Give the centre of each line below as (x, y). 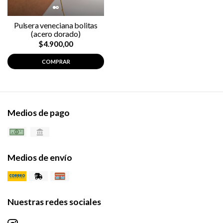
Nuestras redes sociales (54, 202)
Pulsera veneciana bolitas (56, 25)
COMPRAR (56, 61)
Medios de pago (39, 113)
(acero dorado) (56, 34)
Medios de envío (40, 158)
